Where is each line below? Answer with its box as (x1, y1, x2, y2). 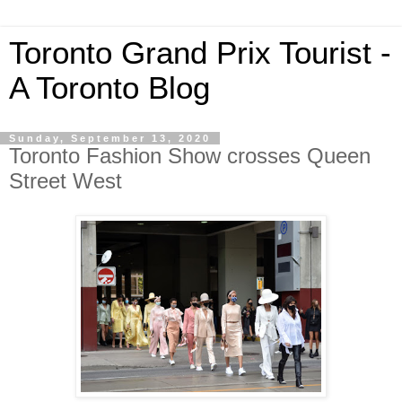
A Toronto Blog (9, 71, 210, 105)
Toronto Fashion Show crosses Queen (9, 144, 371, 168)
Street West (9, 169, 122, 193)
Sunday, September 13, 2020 (9, 133, 211, 144)
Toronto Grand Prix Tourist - (9, 36, 391, 70)
